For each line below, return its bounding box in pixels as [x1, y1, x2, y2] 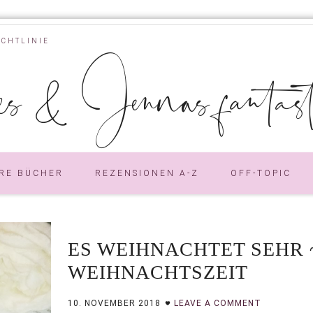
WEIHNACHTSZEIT [68, 261, 248, 283]
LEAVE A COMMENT [174, 298, 261, 308]
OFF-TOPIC [231, 168, 291, 178]
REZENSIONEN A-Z [95, 168, 199, 178]
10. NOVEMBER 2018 [68, 298, 161, 308]
